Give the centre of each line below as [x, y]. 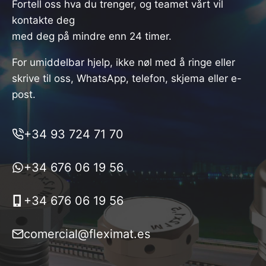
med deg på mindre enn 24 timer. [92, 36]
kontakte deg [43, 20]
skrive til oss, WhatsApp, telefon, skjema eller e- [127, 78]
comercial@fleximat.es [87, 234]
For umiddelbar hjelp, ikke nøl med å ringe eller [123, 62]
